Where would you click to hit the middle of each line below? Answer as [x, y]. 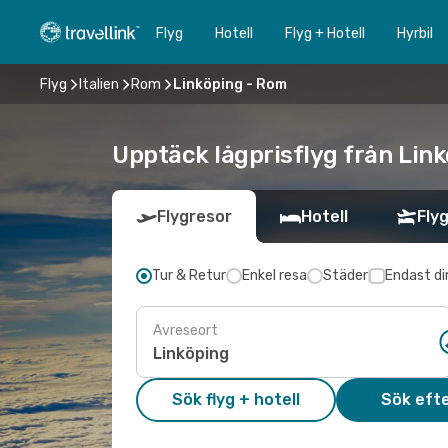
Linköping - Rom [230, 84]
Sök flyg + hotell [236, 399]
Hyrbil [415, 33]
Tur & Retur [189, 275]
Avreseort [185, 330]
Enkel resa [274, 275]
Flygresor [194, 216]
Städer [345, 275]
